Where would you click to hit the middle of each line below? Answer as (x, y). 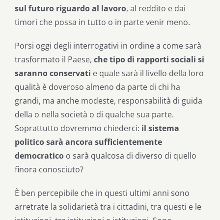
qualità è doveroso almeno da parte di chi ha (97, 87)
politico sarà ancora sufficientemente (88, 142)
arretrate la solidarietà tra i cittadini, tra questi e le (108, 207)
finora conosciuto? (49, 170)
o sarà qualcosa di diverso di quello (130, 156)
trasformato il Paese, (54, 60)
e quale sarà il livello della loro (147, 73)
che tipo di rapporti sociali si (149, 60)
